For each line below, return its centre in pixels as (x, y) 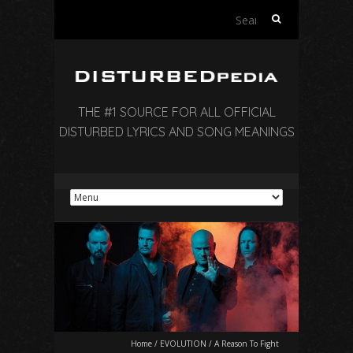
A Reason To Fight (247, 343)
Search (275, 16)
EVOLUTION (183, 343)
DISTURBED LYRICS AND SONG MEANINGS (176, 132)
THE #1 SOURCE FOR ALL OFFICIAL (176, 112)
